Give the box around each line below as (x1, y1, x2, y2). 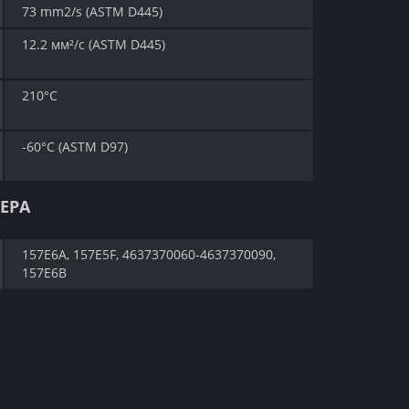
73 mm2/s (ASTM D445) (22, 3, 163, 20)
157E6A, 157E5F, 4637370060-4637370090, (22, 246, 276, 263)
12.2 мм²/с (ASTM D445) (22, 36, 165, 53)
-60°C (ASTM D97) (22, 138, 128, 155)
